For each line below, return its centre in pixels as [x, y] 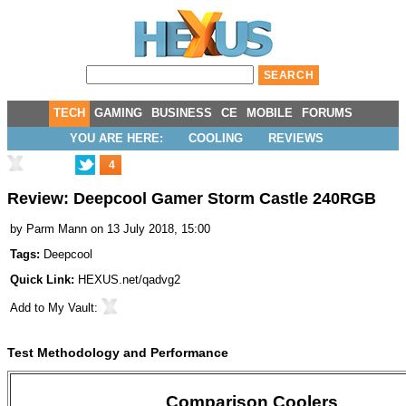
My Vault [71, 308]
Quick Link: [44, 280]
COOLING [216, 138]
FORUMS [327, 113]
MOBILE [270, 113]
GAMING [118, 113]
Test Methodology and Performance [118, 353]
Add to [29, 308]
